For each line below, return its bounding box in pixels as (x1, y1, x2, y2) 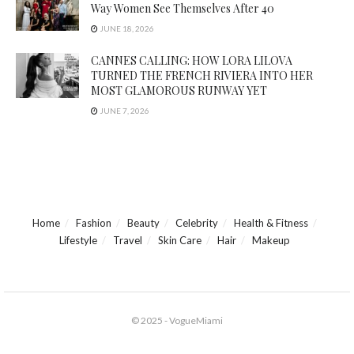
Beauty (127, 217, 160, 229)
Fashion (76, 217, 111, 229)
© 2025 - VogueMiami (131, 314, 223, 326)
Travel (113, 234, 142, 247)
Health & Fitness (234, 217, 308, 229)
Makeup (252, 234, 290, 247)
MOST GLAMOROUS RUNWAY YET (91, 83, 267, 98)
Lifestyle (59, 234, 97, 247)
